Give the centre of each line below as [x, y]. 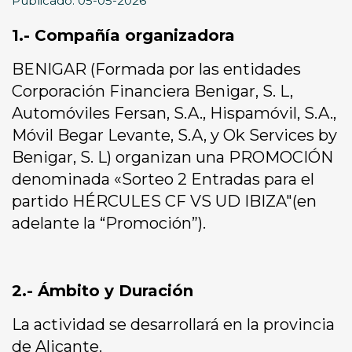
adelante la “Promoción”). [109, 224]
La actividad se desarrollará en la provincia [173, 325]
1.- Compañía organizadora [123, 36]
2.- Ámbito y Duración [103, 291]
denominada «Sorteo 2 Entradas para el [163, 180]
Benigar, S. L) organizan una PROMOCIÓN [172, 158]
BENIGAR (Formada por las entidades [156, 70]
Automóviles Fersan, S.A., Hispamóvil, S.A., [174, 114]
